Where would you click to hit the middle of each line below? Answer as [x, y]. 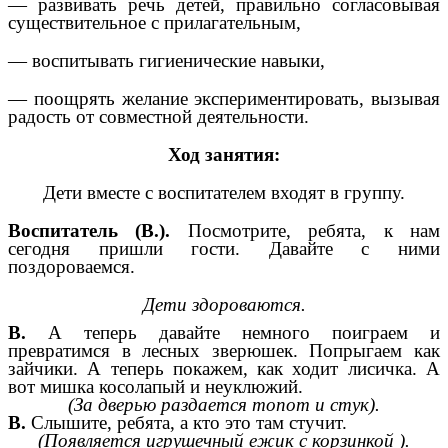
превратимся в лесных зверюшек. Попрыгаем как [224, 351]
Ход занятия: [224, 155]
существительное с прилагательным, [154, 23]
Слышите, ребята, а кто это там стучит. [189, 423]
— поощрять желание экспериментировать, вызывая [224, 99]
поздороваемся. [71, 267]
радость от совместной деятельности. [158, 117]
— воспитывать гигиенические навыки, [166, 61]
